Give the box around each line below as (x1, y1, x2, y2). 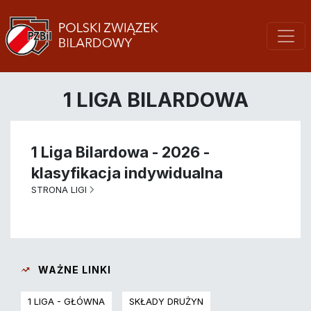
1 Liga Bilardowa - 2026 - (31, 143, 210, 162)
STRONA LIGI (31, 184, 87, 196)
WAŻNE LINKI (35, 264, 111, 276)
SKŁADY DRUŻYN (129, 296, 203, 308)
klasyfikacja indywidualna (31, 164, 223, 183)
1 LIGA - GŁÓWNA (28, 296, 105, 308)
